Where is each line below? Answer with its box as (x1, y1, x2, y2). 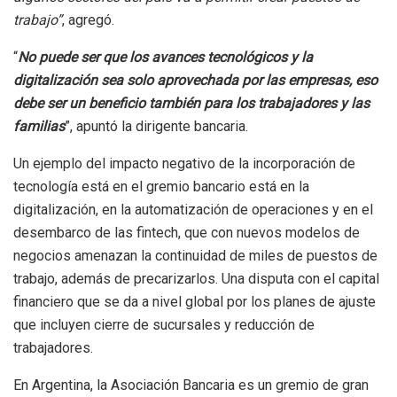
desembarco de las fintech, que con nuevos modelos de (13, 224, 360, 242)
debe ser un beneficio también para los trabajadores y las (13, 95, 370, 113)
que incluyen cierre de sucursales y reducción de (13, 316, 315, 334)
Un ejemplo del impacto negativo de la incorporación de (13, 155, 355, 173)
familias (13, 118, 65, 136)
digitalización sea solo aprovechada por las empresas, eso (13, 72, 378, 90)
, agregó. (62, 12, 114, 29)
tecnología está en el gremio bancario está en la (13, 178, 309, 196)
